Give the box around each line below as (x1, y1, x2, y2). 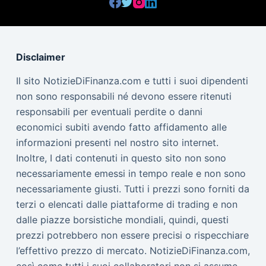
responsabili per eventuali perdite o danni (15, 106, 202, 118)
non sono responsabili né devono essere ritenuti (15, 90, 232, 103)
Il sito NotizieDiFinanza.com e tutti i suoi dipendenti (15, 75, 248, 87)
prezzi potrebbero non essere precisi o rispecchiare (15, 229, 249, 242)
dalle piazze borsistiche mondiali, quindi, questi (15, 214, 229, 226)
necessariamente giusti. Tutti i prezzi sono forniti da (15, 183, 249, 195)
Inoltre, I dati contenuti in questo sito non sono (15, 152, 226, 164)
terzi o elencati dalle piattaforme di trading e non (15, 198, 237, 211)
